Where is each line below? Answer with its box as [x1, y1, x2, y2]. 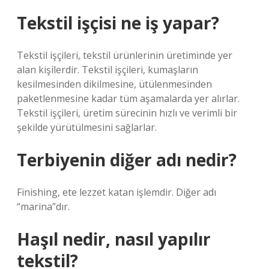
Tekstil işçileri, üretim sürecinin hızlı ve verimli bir [17, 106, 237, 119]
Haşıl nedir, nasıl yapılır [17, 228, 211, 250]
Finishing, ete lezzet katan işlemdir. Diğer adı [17, 186, 216, 199]
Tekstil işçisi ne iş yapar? [17, 11, 219, 34]
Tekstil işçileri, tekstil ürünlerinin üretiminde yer [17, 49, 232, 62]
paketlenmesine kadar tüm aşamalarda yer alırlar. [17, 92, 240, 105]
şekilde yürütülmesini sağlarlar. [17, 121, 157, 134]
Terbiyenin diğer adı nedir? [17, 148, 237, 171]
